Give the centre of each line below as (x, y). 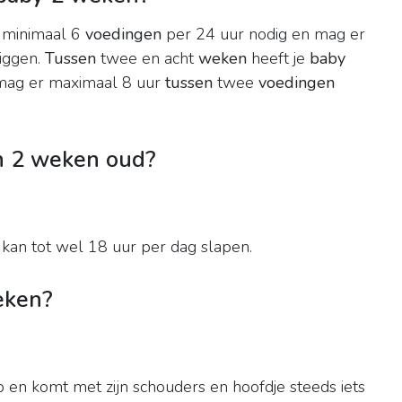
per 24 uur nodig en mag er (263, 35)
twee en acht (147, 59)
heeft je (278, 59)
